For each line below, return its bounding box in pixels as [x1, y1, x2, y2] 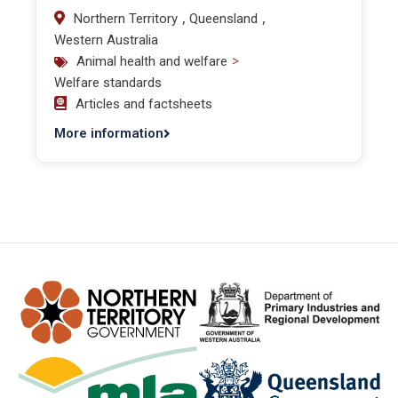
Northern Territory [74, 11, 178, 27]
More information [54, 125, 163, 141]
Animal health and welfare [76, 53, 227, 69]
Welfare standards [54, 75, 162, 91]
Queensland [189, 11, 258, 27]
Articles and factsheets [76, 96, 212, 112]
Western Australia [54, 32, 158, 48]
